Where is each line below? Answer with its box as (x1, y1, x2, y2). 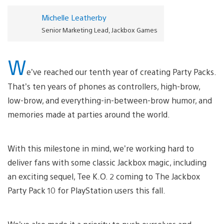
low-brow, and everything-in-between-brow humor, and (7, 94, 212, 105)
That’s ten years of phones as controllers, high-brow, (7, 80, 200, 91)
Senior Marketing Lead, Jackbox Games (41, 25, 157, 34)
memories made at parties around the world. (7, 108, 172, 119)
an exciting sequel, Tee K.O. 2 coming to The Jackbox (7, 170, 200, 181)
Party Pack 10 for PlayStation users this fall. (7, 184, 167, 195)
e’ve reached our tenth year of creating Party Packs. (26, 66, 216, 77)
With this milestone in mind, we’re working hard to (7, 142, 194, 153)
